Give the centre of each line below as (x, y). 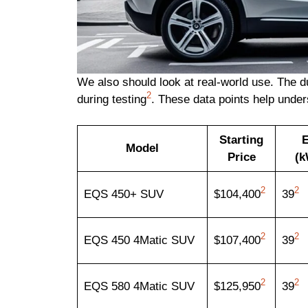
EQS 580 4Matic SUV (139, 287)
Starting (241, 140)
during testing (112, 99)
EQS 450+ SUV (123, 195)
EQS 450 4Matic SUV (139, 241)
